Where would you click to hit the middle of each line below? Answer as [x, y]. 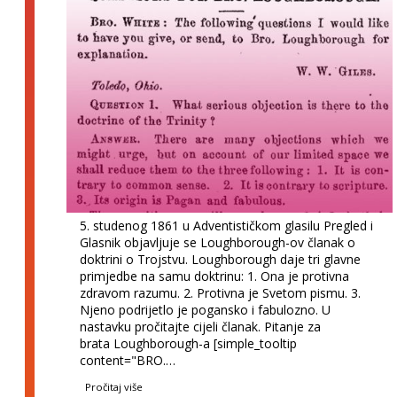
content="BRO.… [128, 360]
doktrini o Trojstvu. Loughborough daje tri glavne [221, 259]
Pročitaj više [114, 386]
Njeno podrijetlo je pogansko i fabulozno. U [206, 309]
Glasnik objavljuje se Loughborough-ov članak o [218, 242]
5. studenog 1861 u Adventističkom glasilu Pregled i [227, 225]
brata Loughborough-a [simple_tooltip [189, 343]
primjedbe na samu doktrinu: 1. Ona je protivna [215, 276]
